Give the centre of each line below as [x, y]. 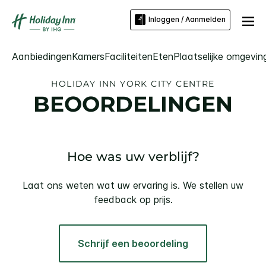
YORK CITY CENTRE [167, 84]
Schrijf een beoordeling [133, 243]
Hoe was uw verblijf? [133, 156]
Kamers [88, 56]
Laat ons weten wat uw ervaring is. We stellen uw [133, 185]
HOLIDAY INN [84, 84]
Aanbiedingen [42, 56]
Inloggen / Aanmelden [187, 20]
